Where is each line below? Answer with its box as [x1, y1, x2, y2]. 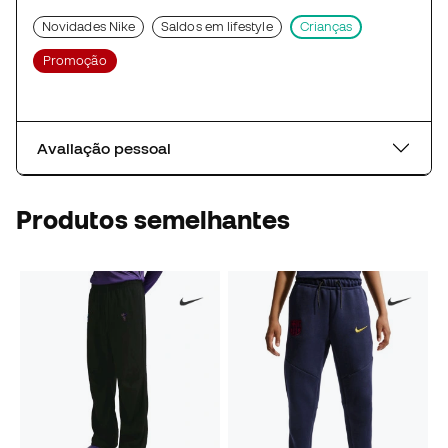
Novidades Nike [42, 19, 136, 35]
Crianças [299, 19, 353, 35]
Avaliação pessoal [37, 139, 171, 158]
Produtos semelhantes [16, 205, 291, 235]
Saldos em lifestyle [161, 19, 273, 35]
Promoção [43, 53, 107, 69]
